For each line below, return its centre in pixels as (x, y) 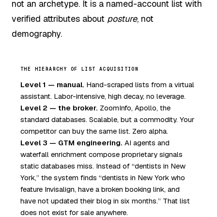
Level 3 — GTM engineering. (71, 142)
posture (122, 18)
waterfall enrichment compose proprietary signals (101, 154)
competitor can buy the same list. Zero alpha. (94, 131)
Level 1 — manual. (52, 84)
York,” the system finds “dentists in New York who (103, 177)
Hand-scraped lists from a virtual (139, 84)
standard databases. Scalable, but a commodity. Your (107, 119)
